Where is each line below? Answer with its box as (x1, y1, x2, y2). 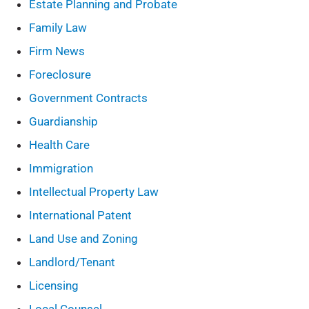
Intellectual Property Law (29, 185, 159, 199)
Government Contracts (29, 91, 148, 105)
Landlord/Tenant (29, 255, 116, 269)
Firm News (29, 44, 86, 58)
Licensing (29, 279, 79, 292)
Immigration (29, 161, 94, 175)
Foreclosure (29, 68, 92, 81)
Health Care (29, 138, 90, 152)
